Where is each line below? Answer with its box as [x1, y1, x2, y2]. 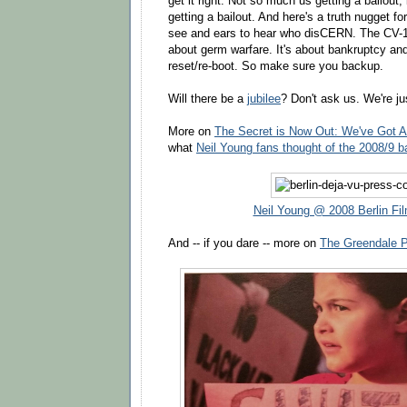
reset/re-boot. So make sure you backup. [168, 59, 383, 73]
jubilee [247, 92, 281, 105]
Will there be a [168, 92, 247, 105]
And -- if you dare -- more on [168, 236, 320, 250]
